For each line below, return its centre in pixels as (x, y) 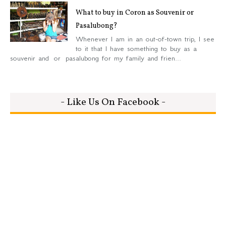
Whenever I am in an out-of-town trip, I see (145, 39)
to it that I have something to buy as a (136, 48)
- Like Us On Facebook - (113, 103)
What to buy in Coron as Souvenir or (135, 13)
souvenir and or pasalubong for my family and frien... (96, 58)
